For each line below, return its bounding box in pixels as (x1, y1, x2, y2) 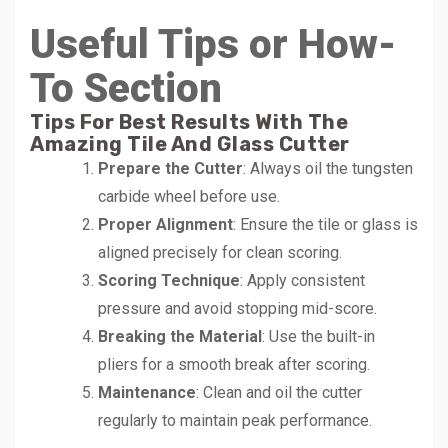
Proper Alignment (98, 214, 233, 234)
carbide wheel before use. (98, 186, 280, 206)
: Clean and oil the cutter (196, 382, 362, 402)
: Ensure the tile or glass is (233, 214, 418, 234)
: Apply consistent (240, 270, 365, 290)
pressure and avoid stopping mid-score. (98, 298, 377, 318)
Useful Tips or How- (30, 20, 396, 68)
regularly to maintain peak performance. (98, 410, 372, 430)
